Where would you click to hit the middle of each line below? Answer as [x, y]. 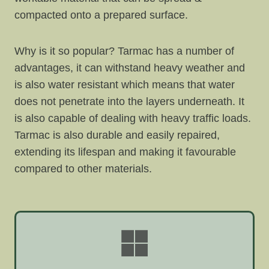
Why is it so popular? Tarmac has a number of [124, 51]
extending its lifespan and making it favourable [125, 152]
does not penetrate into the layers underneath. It [129, 102]
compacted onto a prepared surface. [101, 15]
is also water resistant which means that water [125, 85]
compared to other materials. [83, 169]
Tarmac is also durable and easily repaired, [117, 135]
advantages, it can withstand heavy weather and [130, 68]
